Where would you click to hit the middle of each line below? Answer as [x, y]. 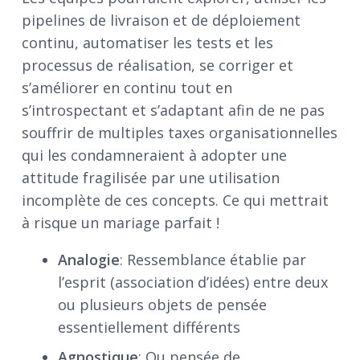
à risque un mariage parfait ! [121, 223]
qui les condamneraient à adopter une [154, 155]
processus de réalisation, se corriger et [157, 65]
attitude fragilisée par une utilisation [151, 178]
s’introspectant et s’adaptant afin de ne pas [173, 110]
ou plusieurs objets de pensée [162, 305]
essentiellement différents [149, 327]
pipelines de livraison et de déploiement [161, 20]
